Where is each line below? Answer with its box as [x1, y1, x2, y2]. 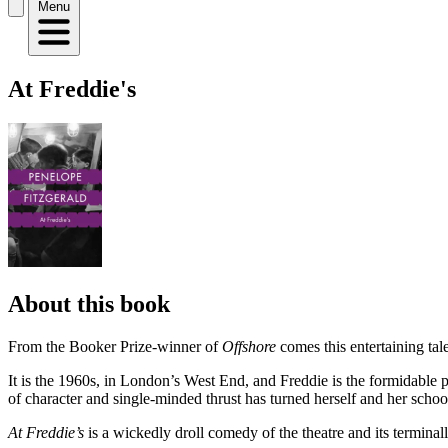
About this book [8, 290, 170, 317]
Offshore [222, 337, 276, 355]
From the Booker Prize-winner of [8, 337, 222, 355]
